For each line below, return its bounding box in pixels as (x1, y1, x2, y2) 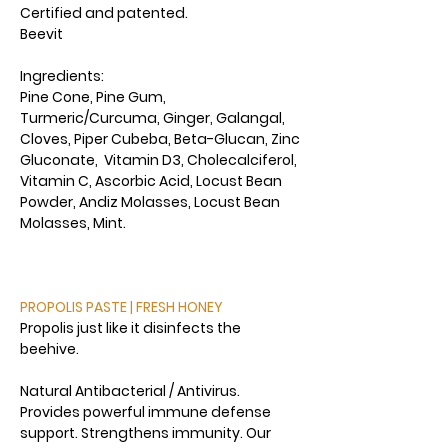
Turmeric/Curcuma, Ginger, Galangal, (20, 108, 285, 128)
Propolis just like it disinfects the (20, 318, 241, 338)
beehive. (20, 339, 79, 359)
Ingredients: (20, 66, 104, 86)
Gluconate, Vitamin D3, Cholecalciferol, (20, 150, 297, 170)
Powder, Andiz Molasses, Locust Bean (20, 192, 280, 212)
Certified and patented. (20, 3, 188, 23)
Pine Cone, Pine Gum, (20, 87, 166, 107)
